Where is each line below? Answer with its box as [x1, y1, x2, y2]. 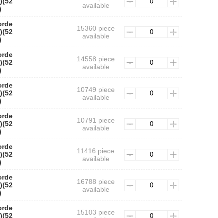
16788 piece [76, 178, 115, 185]
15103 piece [76, 208, 115, 216]
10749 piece [76, 86, 115, 93]
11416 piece [77, 147, 114, 155]
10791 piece [76, 116, 115, 124]
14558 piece [76, 55, 115, 63]
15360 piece [76, 24, 115, 32]
